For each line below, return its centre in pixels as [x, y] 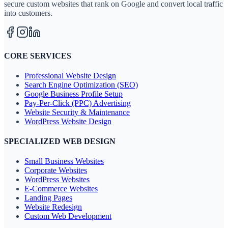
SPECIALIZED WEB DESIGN [60, 141]
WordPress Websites [57, 180]
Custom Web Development [68, 216]
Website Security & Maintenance [77, 112]
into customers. [28, 13]
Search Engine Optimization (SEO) [81, 84]
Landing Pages [48, 198]
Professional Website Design [70, 75]
